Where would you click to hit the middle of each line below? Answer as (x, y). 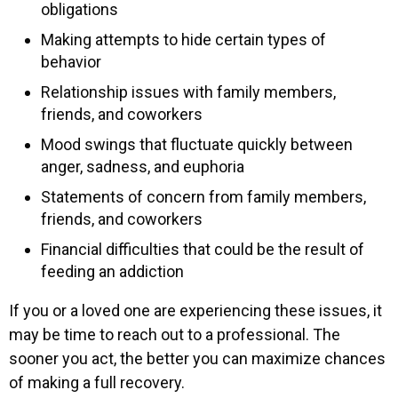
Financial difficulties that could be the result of (203, 249)
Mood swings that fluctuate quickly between (197, 144)
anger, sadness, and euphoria (143, 166)
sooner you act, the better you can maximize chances (197, 358)
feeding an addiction (112, 271)
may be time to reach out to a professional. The (175, 334)
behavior (71, 61)
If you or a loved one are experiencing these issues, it (195, 310)
